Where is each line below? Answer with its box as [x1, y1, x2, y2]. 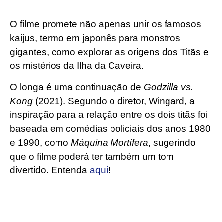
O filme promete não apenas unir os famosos [10, 19, 201, 30]
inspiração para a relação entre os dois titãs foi [10, 109, 208, 120]
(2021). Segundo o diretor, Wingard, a [33, 95, 195, 106]
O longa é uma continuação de [10, 81, 144, 92]
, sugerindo [148, 137, 196, 148]
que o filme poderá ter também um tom [10, 151, 174, 162]
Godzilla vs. [144, 81, 193, 92]
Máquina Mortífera [71, 137, 148, 148]
